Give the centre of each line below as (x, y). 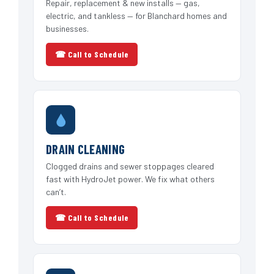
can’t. (56, 192)
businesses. (67, 29)
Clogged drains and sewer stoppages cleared (130, 166)
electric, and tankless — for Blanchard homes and (136, 16)
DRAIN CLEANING (86, 149)
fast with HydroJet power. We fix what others (130, 179)
